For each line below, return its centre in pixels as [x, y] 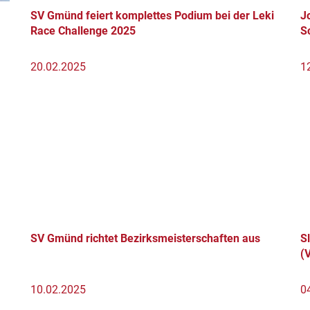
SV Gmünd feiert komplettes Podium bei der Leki [152, 16]
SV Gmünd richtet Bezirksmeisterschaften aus [145, 238]
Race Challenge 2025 [83, 31]
